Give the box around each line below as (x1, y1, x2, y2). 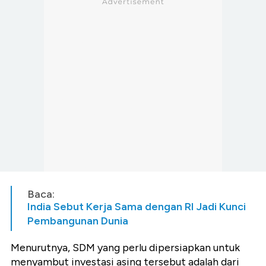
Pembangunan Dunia (27, 214, 128, 227)
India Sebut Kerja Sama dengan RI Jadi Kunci (27, 199, 246, 213)
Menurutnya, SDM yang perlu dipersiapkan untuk (11, 240, 240, 254)
